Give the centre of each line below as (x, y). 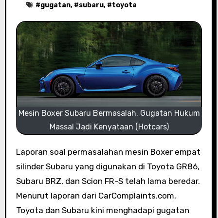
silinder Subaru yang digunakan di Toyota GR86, (108, 167)
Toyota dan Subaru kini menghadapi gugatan (102, 210)
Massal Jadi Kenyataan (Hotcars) (109, 127)
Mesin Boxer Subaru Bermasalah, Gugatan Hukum (109, 113)
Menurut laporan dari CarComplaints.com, (96, 196)
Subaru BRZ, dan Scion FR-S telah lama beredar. (108, 181)
